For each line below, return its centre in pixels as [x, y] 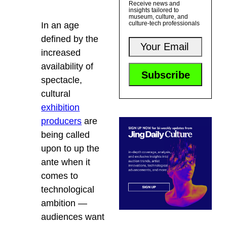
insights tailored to [154, 10]
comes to [60, 176]
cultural [56, 94]
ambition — [64, 203]
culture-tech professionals [164, 24]
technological [68, 190]
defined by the [70, 39]
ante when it [66, 162]
